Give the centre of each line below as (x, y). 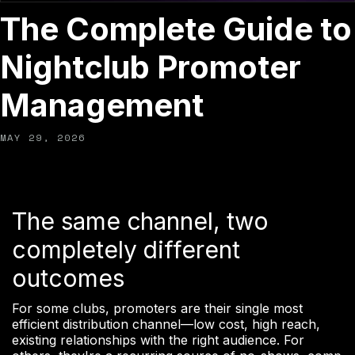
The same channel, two (140, 221)
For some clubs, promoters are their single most (157, 309)
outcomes (68, 279)
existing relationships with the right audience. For (158, 340)
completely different (126, 250)
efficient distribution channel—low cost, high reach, (166, 324)
